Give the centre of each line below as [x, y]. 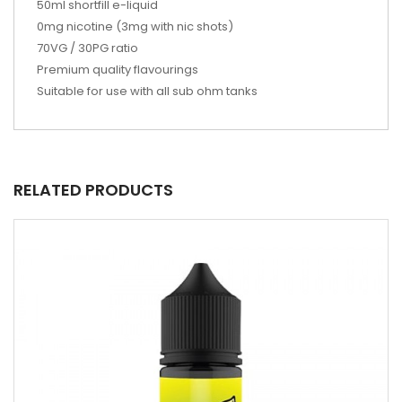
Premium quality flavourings [118, 70]
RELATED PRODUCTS [93, 190]
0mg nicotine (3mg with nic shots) [135, 26]
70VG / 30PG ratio [87, 48]
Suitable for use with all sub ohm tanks [147, 91]
